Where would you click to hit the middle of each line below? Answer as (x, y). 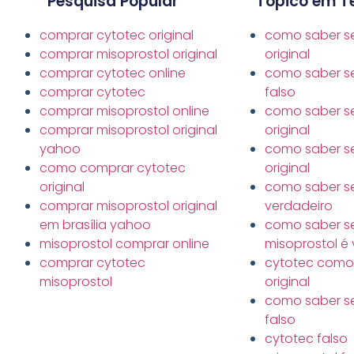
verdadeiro (299, 206)
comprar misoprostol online (124, 111)
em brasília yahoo (95, 225)
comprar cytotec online (113, 73)
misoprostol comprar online (124, 244)
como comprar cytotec (113, 168)
